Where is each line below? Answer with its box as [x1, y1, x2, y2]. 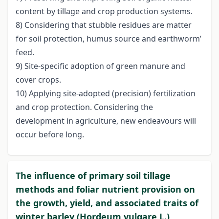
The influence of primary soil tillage [16, 170, 171, 182]
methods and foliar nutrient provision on [16, 183, 195, 196]
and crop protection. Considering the [16, 102, 153, 113]
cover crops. [16, 74, 61, 86]
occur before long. [16, 129, 84, 140]
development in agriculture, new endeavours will [16, 115, 196, 127]
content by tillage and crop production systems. [16, 6, 193, 17]
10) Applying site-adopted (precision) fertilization [16, 88, 196, 99]
